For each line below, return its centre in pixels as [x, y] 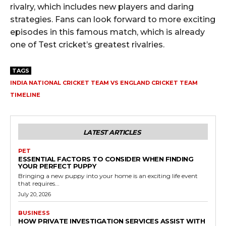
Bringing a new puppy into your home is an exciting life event [108, 176]
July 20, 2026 [35, 194]
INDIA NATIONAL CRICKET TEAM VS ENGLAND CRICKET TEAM [104, 82]
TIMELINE [25, 95]
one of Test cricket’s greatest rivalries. [87, 44]
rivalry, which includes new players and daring [102, 7]
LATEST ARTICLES [112, 132]
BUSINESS [34, 213]
